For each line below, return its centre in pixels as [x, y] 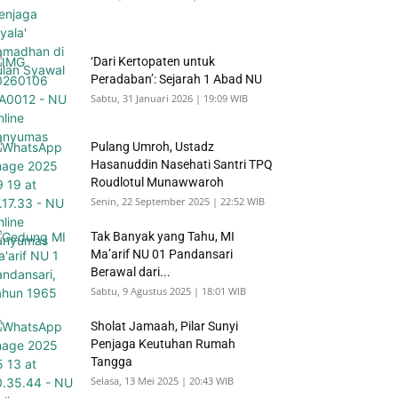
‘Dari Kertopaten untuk [153, 62]
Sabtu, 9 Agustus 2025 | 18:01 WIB [168, 291]
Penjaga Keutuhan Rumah [163, 344]
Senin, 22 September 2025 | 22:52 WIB [178, 202]
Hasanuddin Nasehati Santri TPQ [182, 165]
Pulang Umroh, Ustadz [152, 147]
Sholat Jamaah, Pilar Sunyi [164, 326]
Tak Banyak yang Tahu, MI [163, 237]
